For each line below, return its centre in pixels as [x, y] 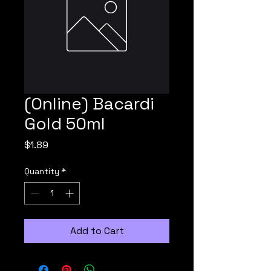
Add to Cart [97, 231]
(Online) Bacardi [89, 103]
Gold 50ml [65, 123]
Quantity [42, 171]
